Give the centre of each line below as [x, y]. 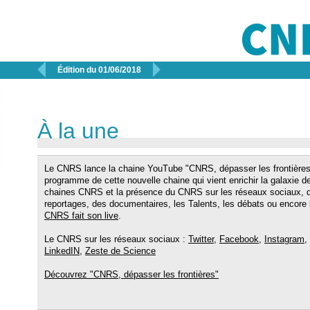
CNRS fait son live [81, 216]
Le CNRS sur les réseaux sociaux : [116, 239]
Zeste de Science [120, 251]
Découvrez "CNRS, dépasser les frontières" [131, 274]
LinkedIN [62, 251]
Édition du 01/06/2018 [99, 70]
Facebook [239, 239]
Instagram [284, 239]
